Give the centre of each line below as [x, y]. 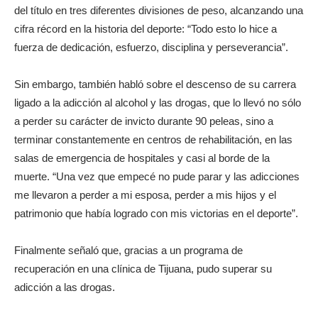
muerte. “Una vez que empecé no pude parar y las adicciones [157, 176]
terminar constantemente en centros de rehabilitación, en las [153, 139]
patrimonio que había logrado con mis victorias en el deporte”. [156, 213]
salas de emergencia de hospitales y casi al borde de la [142, 158]
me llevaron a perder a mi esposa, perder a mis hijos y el [145, 194]
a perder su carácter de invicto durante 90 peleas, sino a [144, 121]
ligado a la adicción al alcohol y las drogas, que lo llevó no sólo [158, 102]
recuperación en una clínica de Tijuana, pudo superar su [143, 268]
